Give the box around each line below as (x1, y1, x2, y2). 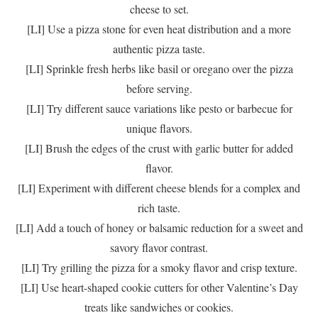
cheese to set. (129, 1, 189, 16)
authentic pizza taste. (113, 41, 205, 56)
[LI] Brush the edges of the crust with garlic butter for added (25, 141, 293, 155)
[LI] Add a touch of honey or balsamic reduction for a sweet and (15, 220, 303, 235)
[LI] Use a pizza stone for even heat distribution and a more (27, 21, 291, 36)
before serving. (126, 81, 192, 96)
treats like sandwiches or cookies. (84, 300, 234, 314)
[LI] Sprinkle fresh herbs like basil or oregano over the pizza (25, 61, 293, 76)
